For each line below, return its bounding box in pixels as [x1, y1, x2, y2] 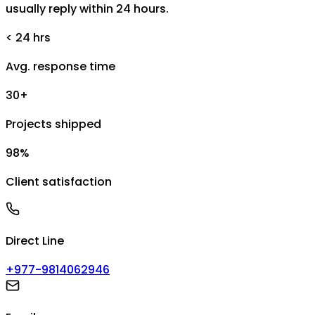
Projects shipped [6, 115, 101, 132]
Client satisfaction [6, 173, 112, 190]
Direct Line [6, 232, 64, 249]
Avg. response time [6, 58, 115, 75]
